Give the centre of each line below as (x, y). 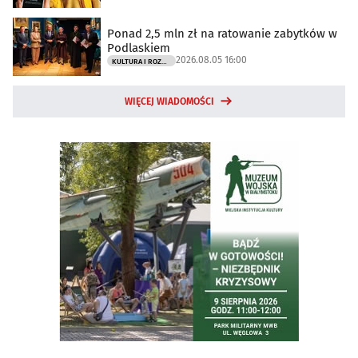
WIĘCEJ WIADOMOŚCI (169, 101)
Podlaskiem (139, 48)
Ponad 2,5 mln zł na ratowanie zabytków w (222, 34)
